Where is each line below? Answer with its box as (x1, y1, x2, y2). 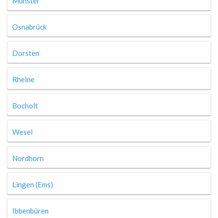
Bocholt (12, 101, 38, 110)
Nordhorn (12, 154, 44, 163)
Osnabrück (12, 22, 47, 31)
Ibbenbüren (12, 206, 49, 215)
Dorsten (12, 49, 39, 57)
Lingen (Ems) (12, 180, 53, 189)
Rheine (12, 75, 35, 84)
